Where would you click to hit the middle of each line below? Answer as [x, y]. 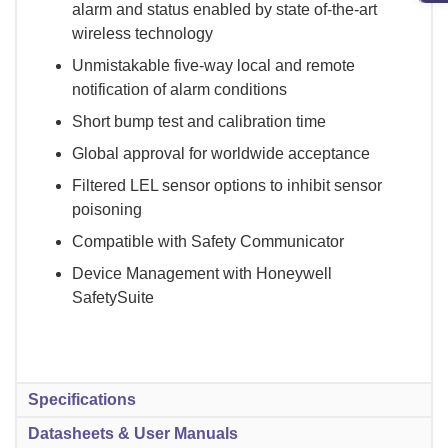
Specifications [82, 399]
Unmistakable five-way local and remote [213, 65]
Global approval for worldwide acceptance [221, 153]
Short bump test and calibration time [199, 121]
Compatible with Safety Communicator [208, 241]
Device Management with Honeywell [202, 273]
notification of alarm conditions [179, 89]
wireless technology [142, 33]
